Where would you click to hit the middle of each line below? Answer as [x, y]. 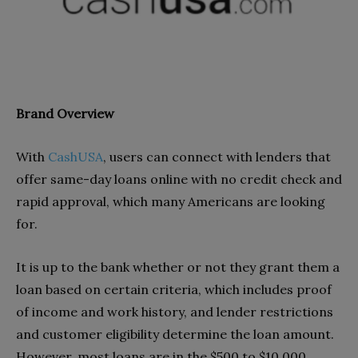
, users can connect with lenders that [217, 156]
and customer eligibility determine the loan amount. [175, 334]
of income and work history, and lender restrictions [175, 311]
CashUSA [76, 156]
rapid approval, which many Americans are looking [171, 201]
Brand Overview [65, 113]
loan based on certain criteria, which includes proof [174, 289]
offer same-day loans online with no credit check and [179, 179]
